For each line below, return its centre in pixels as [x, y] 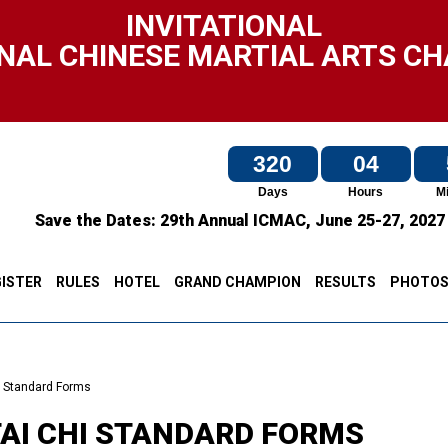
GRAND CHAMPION [237, 282]
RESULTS [345, 282]
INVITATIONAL [224, 25]
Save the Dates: [97, 221]
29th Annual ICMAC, [237, 221]
